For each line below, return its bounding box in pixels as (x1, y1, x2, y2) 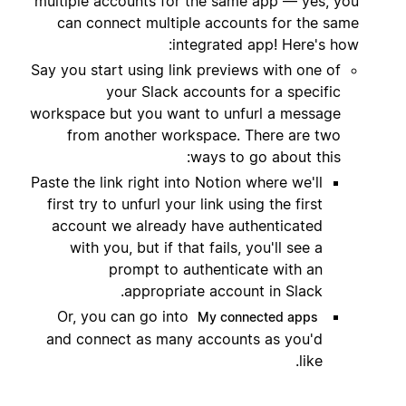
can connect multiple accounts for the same (57, 13, 359, 32)
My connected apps (198, 308, 318, 324)
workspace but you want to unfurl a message (30, 103, 341, 122)
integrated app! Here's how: (172, 34, 359, 53)
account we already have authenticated (52, 216, 323, 235)
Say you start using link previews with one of (31, 60, 341, 79)
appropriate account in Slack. (124, 281, 323, 300)
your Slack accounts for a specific (106, 82, 341, 101)
